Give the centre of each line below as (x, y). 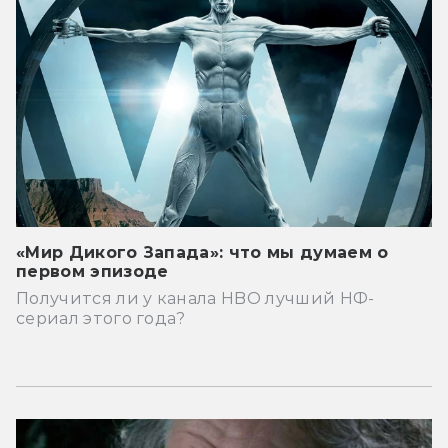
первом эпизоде (92, 271)
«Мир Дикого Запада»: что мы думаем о (202, 252)
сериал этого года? (101, 318)
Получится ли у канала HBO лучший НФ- (195, 298)
